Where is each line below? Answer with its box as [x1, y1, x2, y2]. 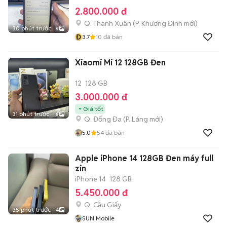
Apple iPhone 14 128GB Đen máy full [75, 153, 213, 164]
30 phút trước [12, 24, 51, 32]
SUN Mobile [82, 214, 115, 222]
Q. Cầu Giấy [84, 200, 122, 209]
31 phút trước [12, 110, 49, 118]
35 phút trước [12, 206, 51, 213]
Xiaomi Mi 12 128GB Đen [75, 57, 166, 68]
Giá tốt [83, 105, 103, 112]
